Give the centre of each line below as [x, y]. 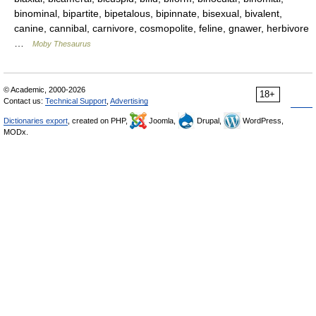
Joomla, [162, 120]
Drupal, [209, 120]
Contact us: [24, 101]
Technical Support [76, 101]
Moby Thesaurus [62, 43]
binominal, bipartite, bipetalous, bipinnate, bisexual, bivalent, [148, 13]
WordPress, [262, 120]
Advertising [129, 101]
